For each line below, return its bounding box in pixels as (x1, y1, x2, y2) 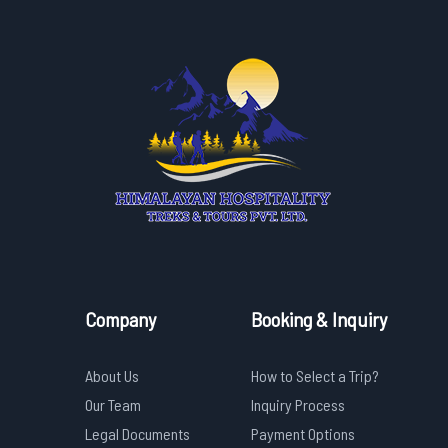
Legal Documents (85, 424, 190, 444)
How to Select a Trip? (251, 366, 379, 386)
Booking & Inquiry (251, 307, 387, 332)
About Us (85, 366, 139, 386)
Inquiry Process (251, 395, 345, 415)
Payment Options (251, 424, 355, 444)
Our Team (85, 395, 141, 415)
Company (85, 307, 156, 332)
